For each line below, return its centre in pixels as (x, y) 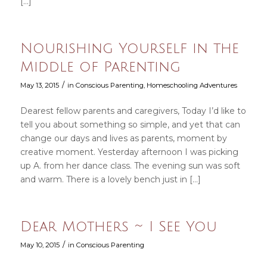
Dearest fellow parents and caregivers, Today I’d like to (133, 111)
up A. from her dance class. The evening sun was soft (130, 166)
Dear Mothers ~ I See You (118, 226)
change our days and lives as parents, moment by (123, 139)
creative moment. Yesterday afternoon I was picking (129, 152)
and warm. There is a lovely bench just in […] (110, 180)
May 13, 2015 (39, 86)
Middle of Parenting (100, 67)
